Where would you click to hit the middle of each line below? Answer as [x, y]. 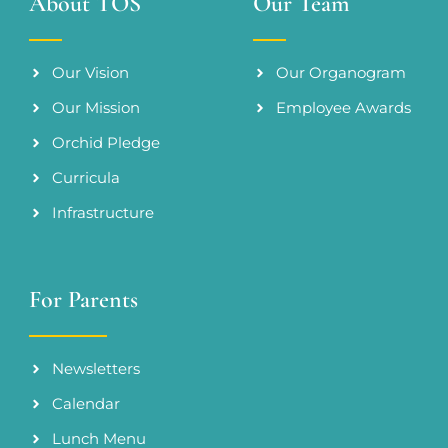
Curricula [85, 178]
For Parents [84, 299]
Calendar [85, 403]
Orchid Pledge [105, 143]
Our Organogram [340, 73]
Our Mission [95, 108]
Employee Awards [343, 108]
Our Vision [90, 73]
